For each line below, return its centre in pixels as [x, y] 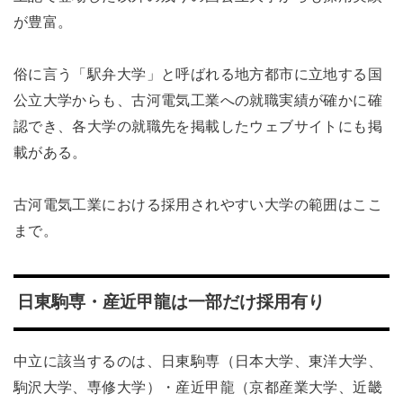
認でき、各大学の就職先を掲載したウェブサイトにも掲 [198, 126]
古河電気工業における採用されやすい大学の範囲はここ [198, 204]
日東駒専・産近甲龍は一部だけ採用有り [170, 302]
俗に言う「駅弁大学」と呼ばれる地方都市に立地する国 [198, 74]
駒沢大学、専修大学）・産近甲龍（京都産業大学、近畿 [198, 386]
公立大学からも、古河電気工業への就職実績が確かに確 [198, 100]
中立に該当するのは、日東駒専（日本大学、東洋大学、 [198, 360]
